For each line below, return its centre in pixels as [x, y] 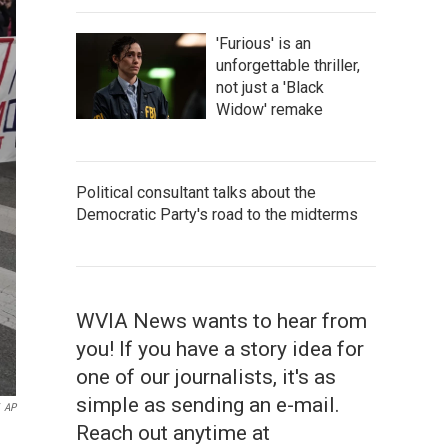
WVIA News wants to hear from [221, 321]
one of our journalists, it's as [206, 377]
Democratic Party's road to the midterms [217, 214]
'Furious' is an [263, 43]
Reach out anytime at [173, 433]
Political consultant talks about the [196, 192]
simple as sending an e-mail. [208, 405]
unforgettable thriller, [288, 65]
